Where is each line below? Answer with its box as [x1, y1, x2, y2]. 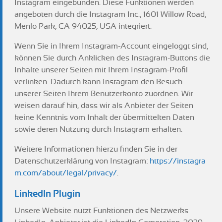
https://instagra [150, 157, 206, 166]
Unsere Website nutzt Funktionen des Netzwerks [14, 206, 188, 215]
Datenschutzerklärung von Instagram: [14, 157, 150, 166]
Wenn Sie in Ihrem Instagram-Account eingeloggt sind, [14, 42, 208, 51]
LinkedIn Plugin [14, 188, 80, 199]
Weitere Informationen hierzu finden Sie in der [14, 145, 177, 154]
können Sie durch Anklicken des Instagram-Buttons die [14, 54, 210, 62]
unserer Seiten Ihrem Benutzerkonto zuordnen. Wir [14, 89, 193, 98]
